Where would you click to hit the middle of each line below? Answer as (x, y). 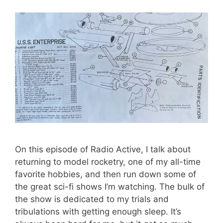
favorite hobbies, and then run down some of (106, 174)
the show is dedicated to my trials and (92, 199)
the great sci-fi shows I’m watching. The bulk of (110, 186)
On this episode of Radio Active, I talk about (103, 149)
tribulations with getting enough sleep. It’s (98, 211)
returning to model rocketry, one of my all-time (108, 162)
